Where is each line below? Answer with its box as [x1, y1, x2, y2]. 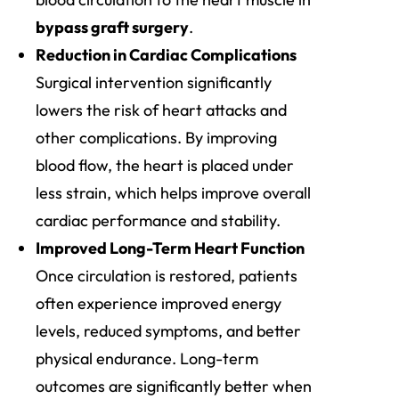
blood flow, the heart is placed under [36, 155, 294, 176]
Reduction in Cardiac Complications [36, 45, 297, 66]
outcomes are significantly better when [36, 376, 312, 397]
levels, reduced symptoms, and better [36, 321, 301, 342]
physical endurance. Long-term [36, 348, 258, 370]
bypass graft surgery [36, 17, 189, 38]
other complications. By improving [36, 127, 277, 149]
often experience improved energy [36, 293, 281, 314]
